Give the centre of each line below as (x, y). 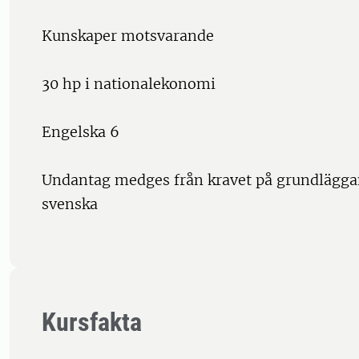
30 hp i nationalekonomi (129, 84)
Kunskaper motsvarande (128, 36)
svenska (70, 204)
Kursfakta (92, 323)
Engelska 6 (81, 132)
